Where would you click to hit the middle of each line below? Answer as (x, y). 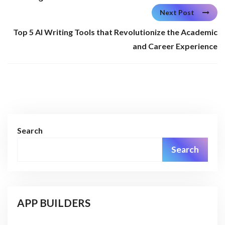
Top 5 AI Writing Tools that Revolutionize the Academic (115, 32)
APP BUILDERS (54, 202)
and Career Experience (175, 46)
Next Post (177, 12)
